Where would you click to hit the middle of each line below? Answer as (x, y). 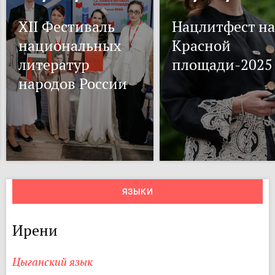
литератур (54, 65)
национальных (70, 46)
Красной (201, 46)
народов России (73, 84)
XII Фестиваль (67, 27)
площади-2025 (222, 65)
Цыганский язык (52, 262)
